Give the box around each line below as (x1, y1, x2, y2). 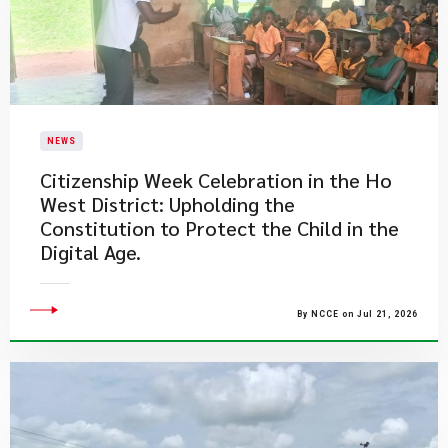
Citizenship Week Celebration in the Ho (40, 167, 392, 193)
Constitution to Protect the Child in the (40, 215, 399, 241)
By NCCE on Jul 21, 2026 (297, 309, 418, 319)
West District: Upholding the (40, 191, 295, 217)
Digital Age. (40, 239, 141, 265)
